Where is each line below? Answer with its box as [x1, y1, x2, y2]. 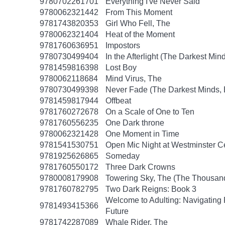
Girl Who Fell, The [105, 19, 170, 28]
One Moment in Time [105, 130, 179, 138]
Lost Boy [105, 63, 137, 72]
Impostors [105, 41, 140, 50]
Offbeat [105, 96, 131, 105]
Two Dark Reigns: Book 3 [105, 185, 196, 193]
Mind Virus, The [105, 74, 162, 83]
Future [105, 207, 129, 215]
